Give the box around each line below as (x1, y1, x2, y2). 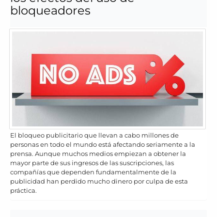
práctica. (10, 186, 37, 195)
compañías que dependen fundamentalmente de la (10, 168, 176, 176)
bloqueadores (10, 3, 91, 18)
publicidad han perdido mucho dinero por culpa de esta (10, 177, 188, 186)
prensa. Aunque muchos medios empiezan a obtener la (10, 150, 186, 158)
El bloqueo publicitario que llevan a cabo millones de (10, 131, 179, 139)
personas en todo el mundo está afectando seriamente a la (10, 140, 195, 149)
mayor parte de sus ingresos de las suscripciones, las (10, 159, 174, 167)
